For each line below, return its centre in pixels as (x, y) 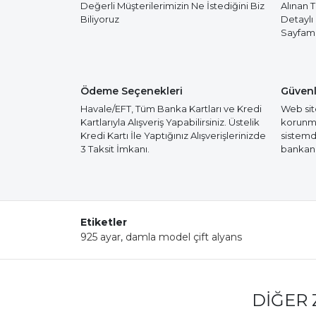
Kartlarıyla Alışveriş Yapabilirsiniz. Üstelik (170, 122)
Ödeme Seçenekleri (132, 91)
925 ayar (101, 237)
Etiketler (104, 222)
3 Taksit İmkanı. (115, 149)
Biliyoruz (100, 19)
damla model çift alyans (184, 237)
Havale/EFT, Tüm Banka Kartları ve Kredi (171, 109)
